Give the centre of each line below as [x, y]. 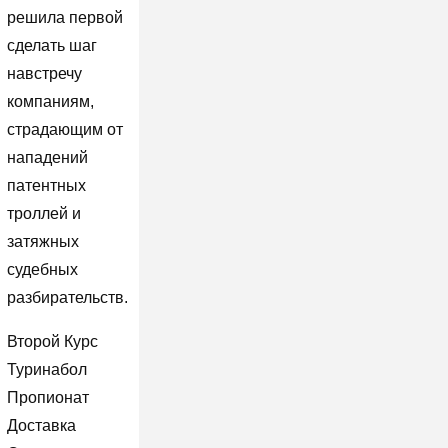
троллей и [43, 213]
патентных [46, 185]
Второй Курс [52, 341]
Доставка [41, 425]
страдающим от [64, 129]
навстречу [44, 73]
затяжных [42, 241]
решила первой [64, 17]
